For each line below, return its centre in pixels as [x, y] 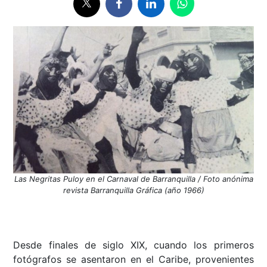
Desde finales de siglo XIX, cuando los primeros [133, 245]
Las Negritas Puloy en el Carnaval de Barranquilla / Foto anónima [133, 179]
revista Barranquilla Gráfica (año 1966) [133, 190]
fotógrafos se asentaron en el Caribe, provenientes [133, 260]
